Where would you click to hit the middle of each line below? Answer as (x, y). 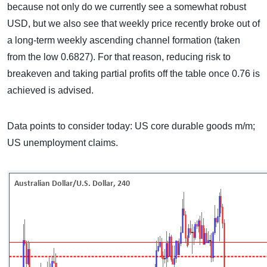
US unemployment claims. (63, 143)
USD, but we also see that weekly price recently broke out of (133, 24)
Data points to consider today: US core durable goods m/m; (131, 126)
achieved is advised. (50, 90)
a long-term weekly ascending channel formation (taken (124, 40)
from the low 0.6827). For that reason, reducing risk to (119, 57)
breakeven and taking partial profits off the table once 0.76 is (133, 74)
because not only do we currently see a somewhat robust (127, 7)
